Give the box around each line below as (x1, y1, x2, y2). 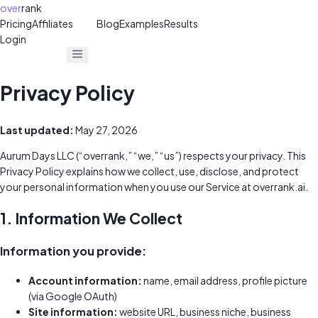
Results (164, 17, 198, 30)
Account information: (28, 273, 142, 287)
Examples (119, 17, 164, 30)
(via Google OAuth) (28, 289, 117, 302)
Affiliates (32, 17, 73, 30)
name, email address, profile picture (142, 273, 307, 287)
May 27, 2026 (74, 123, 138, 136)
